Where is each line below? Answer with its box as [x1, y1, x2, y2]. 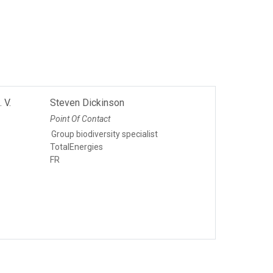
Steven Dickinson [49, 97, 124, 109]
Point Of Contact [49, 114, 110, 124]
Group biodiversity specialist [51, 129, 158, 140]
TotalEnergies [49, 142, 103, 152]
